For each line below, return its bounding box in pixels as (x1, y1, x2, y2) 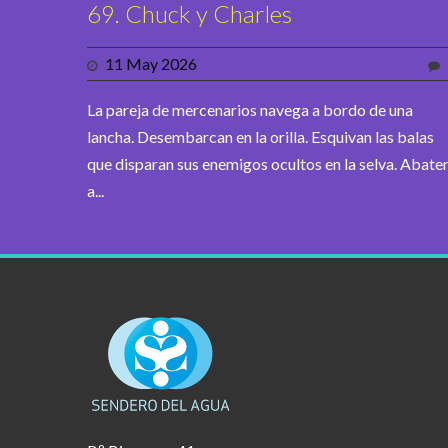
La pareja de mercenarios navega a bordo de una (87, 100, 413, 120)
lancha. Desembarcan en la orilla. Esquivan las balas (87, 127, 434, 147)
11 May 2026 (105, 54, 197, 74)
